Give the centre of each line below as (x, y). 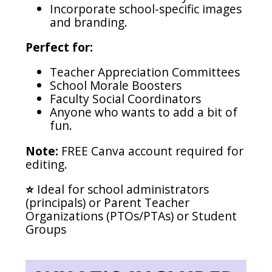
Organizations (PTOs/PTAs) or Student (131, 216)
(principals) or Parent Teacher (108, 202)
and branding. (89, 22)
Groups (46, 229)
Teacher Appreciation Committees (145, 72)
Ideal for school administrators (123, 189)
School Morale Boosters (116, 86)
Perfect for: (59, 47)
